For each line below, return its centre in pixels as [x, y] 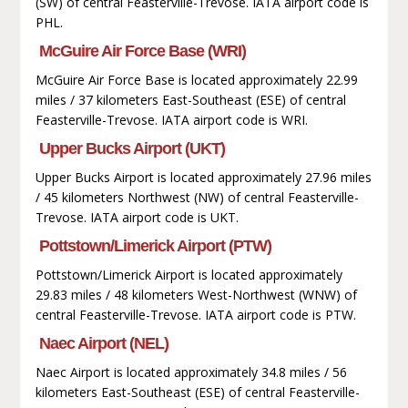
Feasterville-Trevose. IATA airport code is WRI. [171, 119]
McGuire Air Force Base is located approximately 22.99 [196, 79]
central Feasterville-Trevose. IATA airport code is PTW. [195, 314]
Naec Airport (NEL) [103, 343]
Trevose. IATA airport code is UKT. [137, 217]
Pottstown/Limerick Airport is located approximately [189, 274]
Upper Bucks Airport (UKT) [132, 148]
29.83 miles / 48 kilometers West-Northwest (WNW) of [196, 294]
